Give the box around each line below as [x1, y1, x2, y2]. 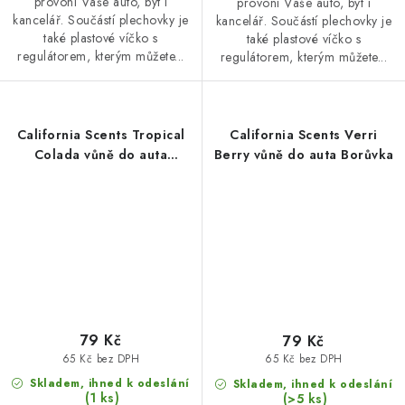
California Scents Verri [230, 125, 378, 144]
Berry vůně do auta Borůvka [213, 145, 394, 164]
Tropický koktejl [48, 165, 154, 184]
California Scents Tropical [16, 125, 185, 144]
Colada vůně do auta [33, 145, 168, 164]
